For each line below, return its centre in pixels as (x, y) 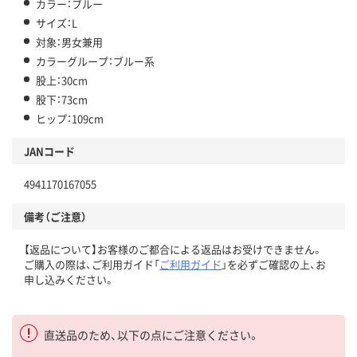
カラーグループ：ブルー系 (95, 61)
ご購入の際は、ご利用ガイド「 (92, 265)
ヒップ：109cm (70, 119)
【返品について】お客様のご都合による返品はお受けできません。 (173, 249)
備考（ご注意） (55, 217)
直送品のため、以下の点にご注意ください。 (152, 335)
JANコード (49, 151)
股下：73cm (62, 100)
